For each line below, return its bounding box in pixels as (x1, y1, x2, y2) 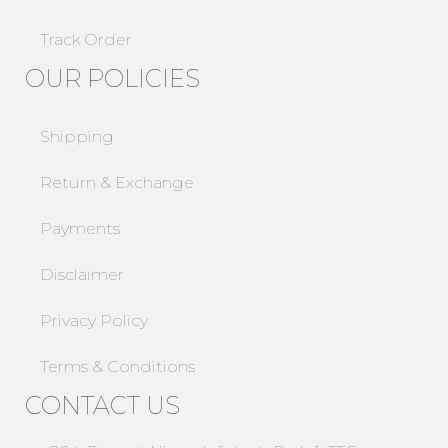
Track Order (40, 30, 132, 50)
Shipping (40, 127, 114, 147)
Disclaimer (40, 265, 124, 285)
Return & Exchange (40, 173, 194, 193)
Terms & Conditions (40, 357, 195, 377)
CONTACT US (25, 391, 180, 421)
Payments (40, 219, 120, 239)
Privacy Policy (40, 311, 148, 331)
